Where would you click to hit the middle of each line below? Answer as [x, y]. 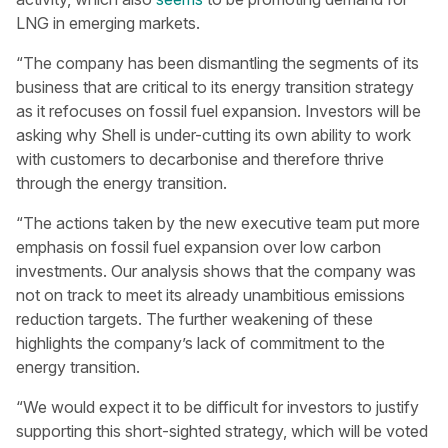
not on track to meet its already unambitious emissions [210, 295]
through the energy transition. [121, 183]
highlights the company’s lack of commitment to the [200, 343]
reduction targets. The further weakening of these [194, 319]
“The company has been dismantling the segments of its [217, 63]
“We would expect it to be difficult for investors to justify [217, 407]
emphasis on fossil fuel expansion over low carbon [198, 247]
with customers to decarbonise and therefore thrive [200, 159]
